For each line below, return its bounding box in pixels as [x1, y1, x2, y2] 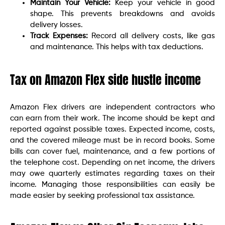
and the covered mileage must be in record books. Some [10, 137, 215, 145]
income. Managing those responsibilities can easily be [10, 181, 215, 189]
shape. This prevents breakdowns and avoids [30, 10, 215, 18]
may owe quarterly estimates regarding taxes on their [10, 170, 215, 178]
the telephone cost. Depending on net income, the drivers [10, 159, 215, 167]
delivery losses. [30, 21, 83, 29]
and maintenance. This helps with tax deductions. [30, 43, 203, 51]
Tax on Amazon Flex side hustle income [10, 71, 201, 89]
